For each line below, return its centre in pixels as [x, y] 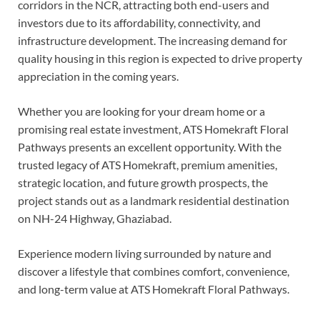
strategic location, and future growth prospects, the [143, 183]
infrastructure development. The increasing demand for [152, 41]
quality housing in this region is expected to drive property [160, 59]
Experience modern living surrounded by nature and [145, 254]
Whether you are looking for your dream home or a [141, 111]
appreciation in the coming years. [98, 76]
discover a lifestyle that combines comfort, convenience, [154, 271]
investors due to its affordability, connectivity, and [139, 23]
